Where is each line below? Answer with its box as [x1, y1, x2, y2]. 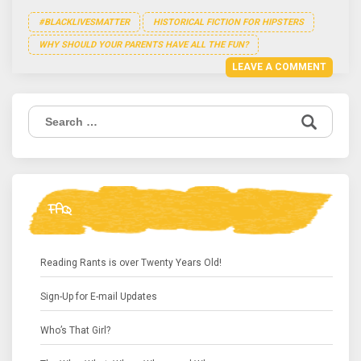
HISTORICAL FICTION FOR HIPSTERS [153, 17, 304, 27]
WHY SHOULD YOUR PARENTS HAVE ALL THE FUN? [39, 39, 248, 50]
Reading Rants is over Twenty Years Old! [40, 257, 222, 268]
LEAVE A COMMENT [232, 61, 326, 73]
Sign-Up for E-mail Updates [40, 291, 157, 302]
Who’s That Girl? [40, 325, 110, 336]
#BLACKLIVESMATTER [39, 17, 130, 27]
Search [27, 106, 65, 119]
